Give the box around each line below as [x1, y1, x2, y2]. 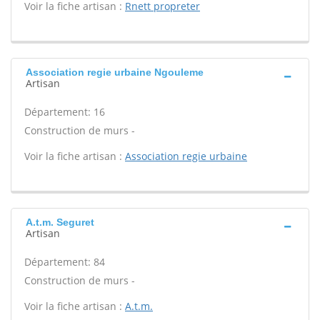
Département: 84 [24, 255, 105, 269]
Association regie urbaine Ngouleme [26, 66, 204, 78]
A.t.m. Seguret [26, 216, 94, 228]
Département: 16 [24, 105, 105, 119]
